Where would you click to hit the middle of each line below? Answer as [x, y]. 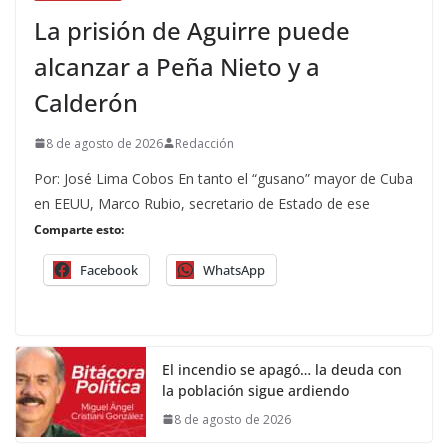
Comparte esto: [79, 229]
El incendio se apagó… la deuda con [282, 369]
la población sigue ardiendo [255, 390]
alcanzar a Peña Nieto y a [177, 66]
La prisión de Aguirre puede [192, 30]
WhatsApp [234, 269]
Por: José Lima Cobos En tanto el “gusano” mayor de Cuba [223, 178]
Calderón [86, 102]
